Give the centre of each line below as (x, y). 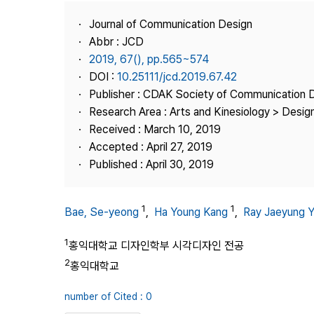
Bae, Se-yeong (102, 212)
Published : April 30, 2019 (151, 164)
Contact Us (221, 81)
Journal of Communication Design (171, 24)
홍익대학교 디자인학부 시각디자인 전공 (156, 246)
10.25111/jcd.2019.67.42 (177, 77)
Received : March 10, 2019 (155, 129)
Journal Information (240, 31)
